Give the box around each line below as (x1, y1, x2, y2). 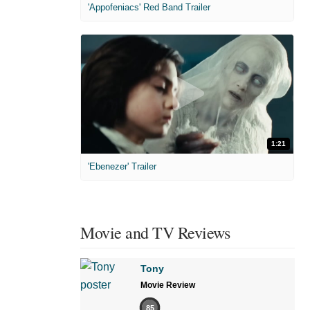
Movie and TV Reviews (80, 221, 230, 244)
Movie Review (140, 280, 195, 291)
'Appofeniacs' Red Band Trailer (88, 1, 210, 12)
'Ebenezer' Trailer (88, 161, 156, 172)
